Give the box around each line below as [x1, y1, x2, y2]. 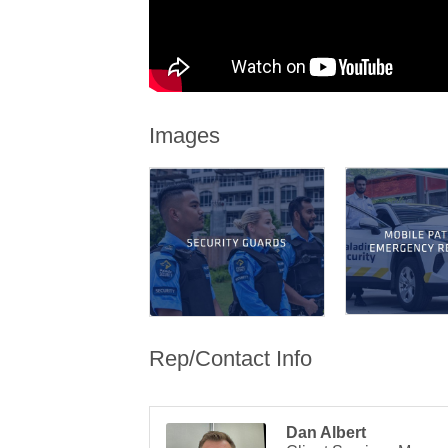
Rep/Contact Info [149, 345, 313, 371]
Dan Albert [286, 423, 367, 441]
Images [149, 123, 221, 149]
